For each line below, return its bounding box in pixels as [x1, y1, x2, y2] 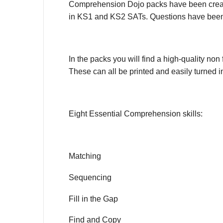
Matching [69, 152, 101, 161]
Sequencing [69, 173, 111, 182]
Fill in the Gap [69, 194, 118, 203]
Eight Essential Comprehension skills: [69, 110, 203, 118]
